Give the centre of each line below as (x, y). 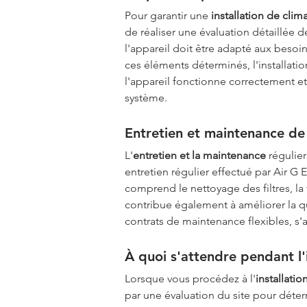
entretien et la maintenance (199, 155)
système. (146, 97)
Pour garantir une (168, 15)
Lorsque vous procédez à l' (190, 278)
